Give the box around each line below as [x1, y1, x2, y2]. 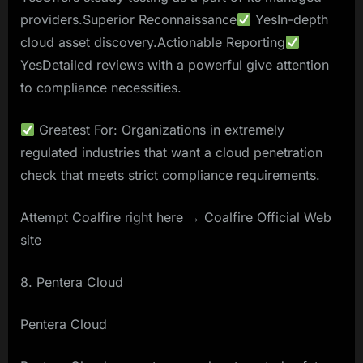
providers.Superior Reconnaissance [20, 11, 237, 28]
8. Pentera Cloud [20, 274, 123, 291]
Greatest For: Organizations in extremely [35, 122, 285, 139]
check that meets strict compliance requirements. [20, 167, 320, 184]
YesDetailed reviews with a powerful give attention [20, 57, 329, 74]
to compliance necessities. [20, 79, 181, 96]
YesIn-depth [251, 11, 329, 28]
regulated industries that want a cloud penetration [20, 144, 322, 161]
